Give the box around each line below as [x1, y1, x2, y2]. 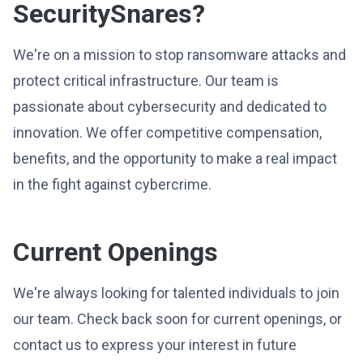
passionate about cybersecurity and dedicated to [13, 98, 327, 115]
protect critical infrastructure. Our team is [13, 72, 279, 89]
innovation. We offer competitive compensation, [13, 124, 322, 141]
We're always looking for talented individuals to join [13, 284, 340, 301]
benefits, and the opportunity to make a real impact [13, 150, 337, 167]
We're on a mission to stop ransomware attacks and [13, 46, 346, 63]
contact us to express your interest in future [13, 336, 297, 353]
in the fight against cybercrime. [13, 176, 211, 193]
